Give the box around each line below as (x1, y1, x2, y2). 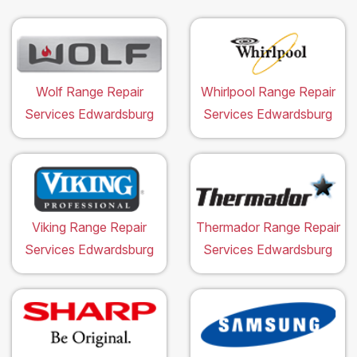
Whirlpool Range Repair (200, 84, 335, 100)
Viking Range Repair (32, 219, 147, 236)
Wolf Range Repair (35, 84, 143, 100)
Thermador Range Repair (195, 219, 340, 236)
